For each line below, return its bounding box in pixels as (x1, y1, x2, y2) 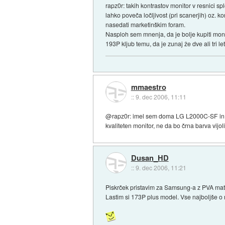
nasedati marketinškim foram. (105, 20, 186, 29)
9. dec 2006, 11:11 (135, 92, 186, 101)
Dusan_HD (131, 152, 169, 163)
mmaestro (131, 81, 166, 92)
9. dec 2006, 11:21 (135, 163, 186, 172)
